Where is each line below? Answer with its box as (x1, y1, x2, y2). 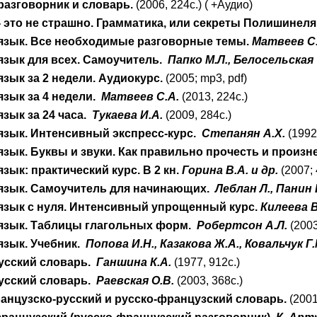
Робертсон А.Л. (197, 219, 288, 231)
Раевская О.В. (96, 275, 175, 287)
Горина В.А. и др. (182, 164, 279, 176)
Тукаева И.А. (92, 109, 163, 121)
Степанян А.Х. (202, 127, 286, 139)
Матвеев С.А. (98, 91, 180, 103)
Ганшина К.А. (96, 256, 172, 268)
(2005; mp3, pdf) (163, 72, 248, 84)
